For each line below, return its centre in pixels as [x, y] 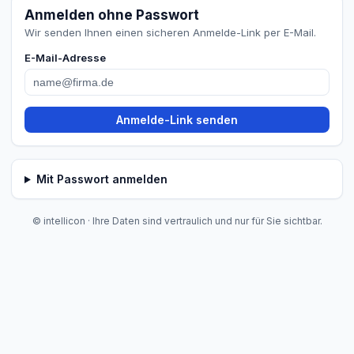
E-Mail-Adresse [65, 58]
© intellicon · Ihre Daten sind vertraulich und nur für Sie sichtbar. [177, 221]
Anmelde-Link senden [177, 120]
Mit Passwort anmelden [102, 179]
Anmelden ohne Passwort [112, 15]
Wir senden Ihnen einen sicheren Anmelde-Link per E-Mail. [170, 32]
